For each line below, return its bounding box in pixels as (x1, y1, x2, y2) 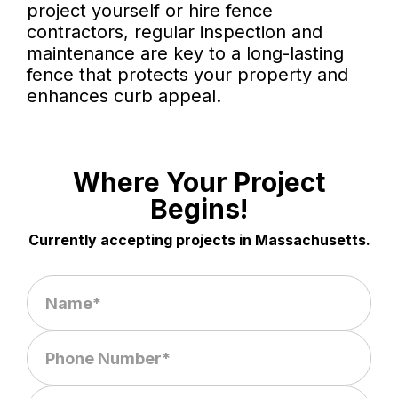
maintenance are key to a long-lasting (27, 43, 344, 65)
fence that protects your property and (27, 64, 348, 86)
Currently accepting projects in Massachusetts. (28, 231, 370, 250)
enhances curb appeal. (27, 85, 221, 107)
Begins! (150, 193, 248, 226)
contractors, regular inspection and (27, 21, 322, 44)
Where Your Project (73, 166, 325, 199)
